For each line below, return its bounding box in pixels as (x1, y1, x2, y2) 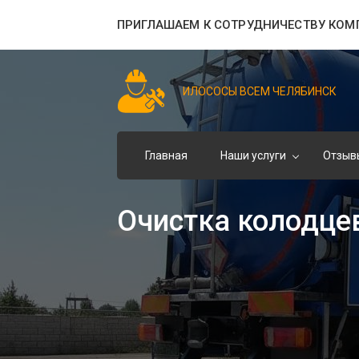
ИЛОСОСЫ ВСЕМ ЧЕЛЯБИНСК (182, 84, 337, 98)
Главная (145, 148, 188, 162)
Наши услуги (220, 148, 286, 162)
